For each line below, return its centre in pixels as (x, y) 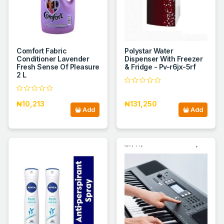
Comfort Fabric (42, 51)
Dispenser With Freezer (164, 59)
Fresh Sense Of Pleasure (58, 67)
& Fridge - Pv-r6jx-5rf (160, 67)
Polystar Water (149, 51)
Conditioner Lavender (53, 59)
